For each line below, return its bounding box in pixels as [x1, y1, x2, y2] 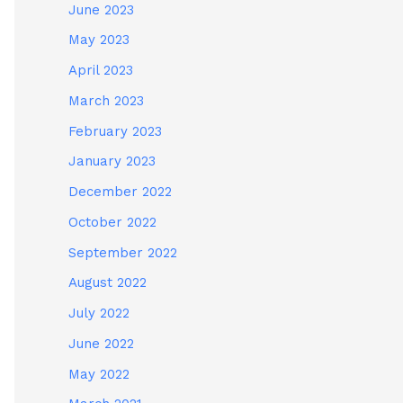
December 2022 [68, 184, 172, 201]
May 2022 [68, 365, 130, 382]
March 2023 [68, 92, 144, 109]
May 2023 [68, 31, 130, 49]
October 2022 [68, 213, 157, 230]
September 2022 [68, 244, 177, 261]
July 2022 [68, 305, 130, 322]
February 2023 [68, 122, 162, 139]
